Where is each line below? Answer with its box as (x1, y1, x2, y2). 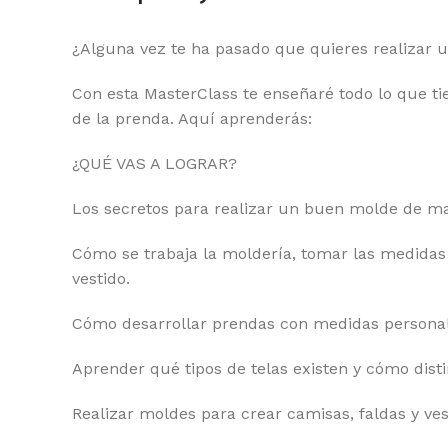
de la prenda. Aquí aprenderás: (72, 109, 312, 128)
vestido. (72, 269, 130, 288)
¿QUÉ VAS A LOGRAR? (72, 154, 237, 173)
